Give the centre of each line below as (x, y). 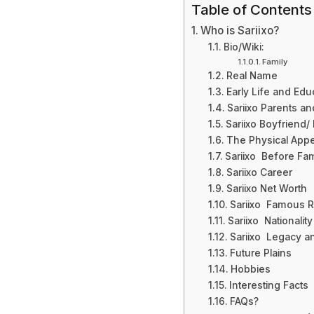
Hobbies (250, 269)
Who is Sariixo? (240, 31)
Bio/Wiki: (244, 47)
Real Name (252, 76)
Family (274, 62)
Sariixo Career (259, 173)
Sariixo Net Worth (266, 189)
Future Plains (260, 253)
